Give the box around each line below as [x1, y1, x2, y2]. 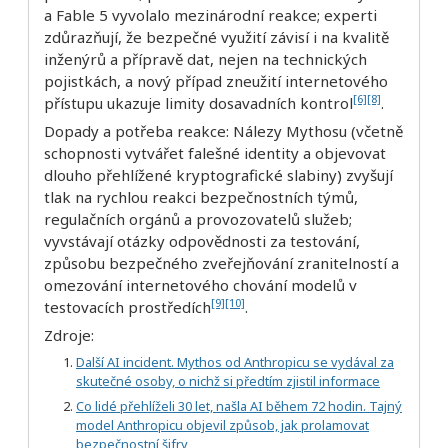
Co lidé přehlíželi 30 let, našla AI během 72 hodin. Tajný [76, 397, 402, 416]
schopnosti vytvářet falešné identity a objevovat [44, 143, 386, 164]
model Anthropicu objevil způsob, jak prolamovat [76, 416, 369, 435]
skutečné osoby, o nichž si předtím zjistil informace [76, 371, 380, 390]
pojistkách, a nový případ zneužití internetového [44, 70, 388, 91]
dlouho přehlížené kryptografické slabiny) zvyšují [44, 165, 393, 186]
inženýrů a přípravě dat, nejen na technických [44, 48, 367, 69]
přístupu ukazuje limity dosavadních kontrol [44, 92, 353, 113]
